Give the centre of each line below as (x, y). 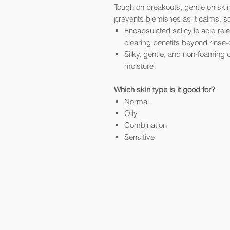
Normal (137, 101)
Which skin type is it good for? (165, 90)
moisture (139, 66)
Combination (146, 125)
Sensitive (139, 137)
